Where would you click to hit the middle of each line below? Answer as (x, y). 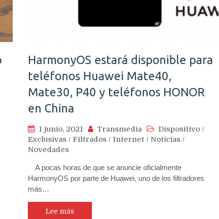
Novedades (48, 149)
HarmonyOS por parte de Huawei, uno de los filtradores (116, 178)
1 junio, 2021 (61, 129)
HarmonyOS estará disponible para (120, 60)
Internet (129, 139)
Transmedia (120, 129)
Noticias (165, 139)
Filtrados (90, 139)
